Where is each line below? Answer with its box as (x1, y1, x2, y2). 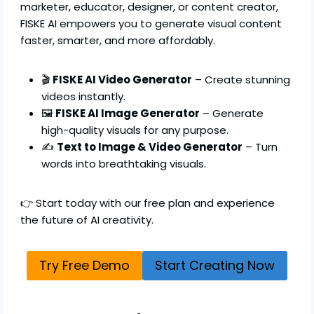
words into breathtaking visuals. (41, 156, 207, 171)
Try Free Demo (39, 257, 130, 275)
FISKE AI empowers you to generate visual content (20, 16, 282, 31)
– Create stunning (192, 72, 291, 87)
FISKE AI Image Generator (55, 106, 200, 121)
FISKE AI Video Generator (53, 72, 193, 87)
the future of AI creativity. (20, 212, 154, 227)
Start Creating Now (155, 257, 275, 275)
